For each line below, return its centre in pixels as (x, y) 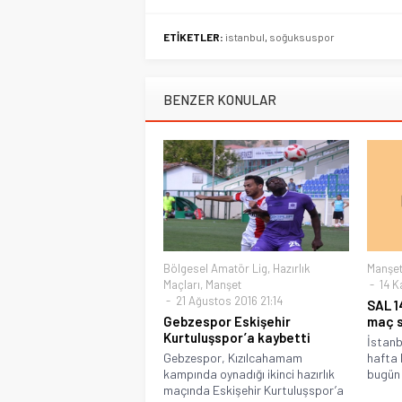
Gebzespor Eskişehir (227, 322)
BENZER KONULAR (220, 100)
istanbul (245, 37)
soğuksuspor (302, 37)
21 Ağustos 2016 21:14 (228, 301)
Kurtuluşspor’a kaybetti (237, 338)
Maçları (182, 285)
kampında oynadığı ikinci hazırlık (249, 374)
